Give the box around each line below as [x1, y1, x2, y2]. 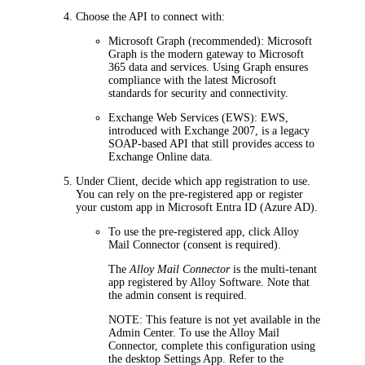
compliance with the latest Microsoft [108, 73, 277, 86]
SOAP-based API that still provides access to [108, 137, 315, 150]
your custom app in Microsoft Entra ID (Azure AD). [76, 200, 319, 213]
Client [108, 174, 136, 187]
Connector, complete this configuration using [108, 339, 316, 352]
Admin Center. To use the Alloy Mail [108, 326, 280, 339]
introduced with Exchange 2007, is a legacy [108, 124, 310, 137]
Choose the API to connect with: [76, 10, 226, 23]
